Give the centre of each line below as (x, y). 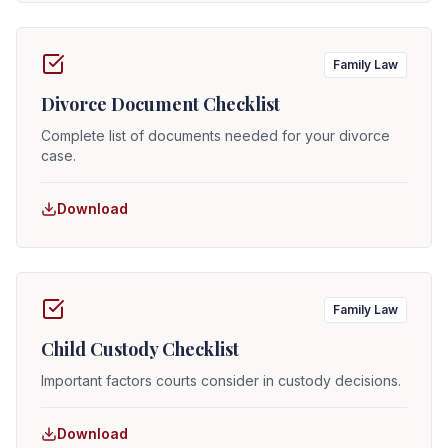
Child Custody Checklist (140, 349)
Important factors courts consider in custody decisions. (221, 380)
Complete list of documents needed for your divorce (215, 135)
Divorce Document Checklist (160, 104)
